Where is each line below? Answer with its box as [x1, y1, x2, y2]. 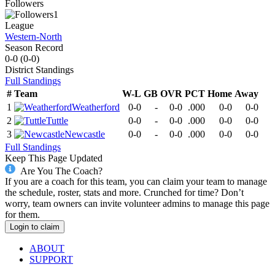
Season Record [5, 42, 63, 53]
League [5, 20, 34, 31]
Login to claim [10, 222, 60, 232]
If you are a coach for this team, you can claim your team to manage [5, 176, 267, 187]
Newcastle [64, 128, 105, 139]
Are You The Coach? [20, 165, 103, 176]
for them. [5, 209, 40, 220]
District [5, 64, 33, 75]
